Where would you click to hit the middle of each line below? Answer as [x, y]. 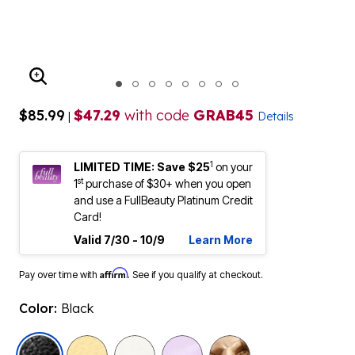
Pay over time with [59, 275]
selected [90, 344]
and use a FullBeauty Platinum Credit [163, 200]
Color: [40, 308]
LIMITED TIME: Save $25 [142, 167]
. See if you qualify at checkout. [195, 275]
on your [234, 167]
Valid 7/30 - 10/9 [119, 240]
